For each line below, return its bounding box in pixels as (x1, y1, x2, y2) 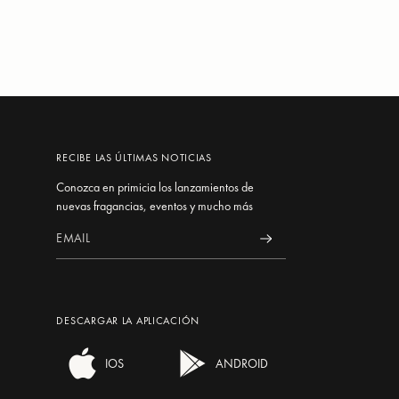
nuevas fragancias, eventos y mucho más (56, 197, 254, 214)
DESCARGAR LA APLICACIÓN (56, 313, 200, 328)
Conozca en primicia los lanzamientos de (56, 178, 255, 195)
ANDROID (216, 354, 269, 371)
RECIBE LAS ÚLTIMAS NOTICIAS (56, 150, 212, 165)
